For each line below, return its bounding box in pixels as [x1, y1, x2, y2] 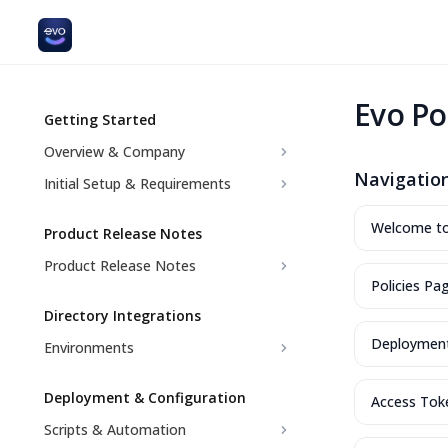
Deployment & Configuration [44, 388, 246, 407]
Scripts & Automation [44, 420, 186, 439]
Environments [44, 338, 134, 357]
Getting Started [44, 110, 156, 129]
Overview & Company [44, 142, 185, 161]
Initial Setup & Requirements [44, 174, 231, 193]
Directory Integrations [44, 306, 201, 325]
